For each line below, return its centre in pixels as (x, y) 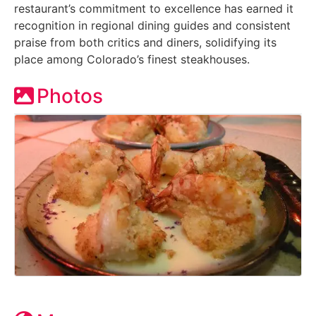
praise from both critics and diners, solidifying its (145, 42)
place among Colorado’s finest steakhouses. (132, 59)
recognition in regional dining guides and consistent (152, 25)
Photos (70, 96)
